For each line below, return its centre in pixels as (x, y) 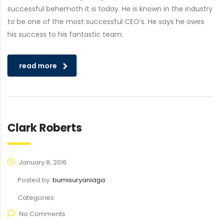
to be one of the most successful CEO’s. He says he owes (106, 22)
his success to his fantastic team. (65, 34)
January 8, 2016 (42, 162)
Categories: (37, 198)
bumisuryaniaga (79, 180)
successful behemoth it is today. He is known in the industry (110, 9)
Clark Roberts (45, 128)
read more (38, 66)
